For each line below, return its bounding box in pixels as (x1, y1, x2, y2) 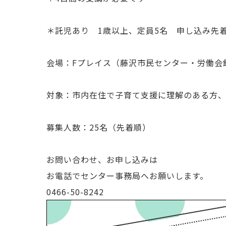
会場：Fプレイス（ (46, 56, 120, 69)
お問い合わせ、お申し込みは (46, 153, 158, 165)
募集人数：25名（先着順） (46, 121, 151, 133)
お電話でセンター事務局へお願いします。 (46, 169, 208, 182)
